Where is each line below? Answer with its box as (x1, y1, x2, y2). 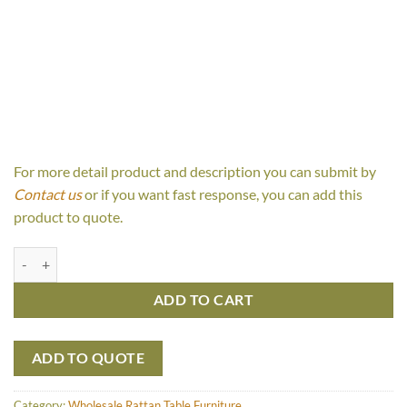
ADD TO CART (153, 291, 254, 308)
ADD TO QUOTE (31, 350, 145, 367)
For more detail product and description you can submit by (14, 162, 376, 180)
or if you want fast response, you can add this (82, 184, 362, 203)
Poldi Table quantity (13, 248, 124, 264)
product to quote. (14, 207, 123, 225)
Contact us (14, 184, 82, 203)
